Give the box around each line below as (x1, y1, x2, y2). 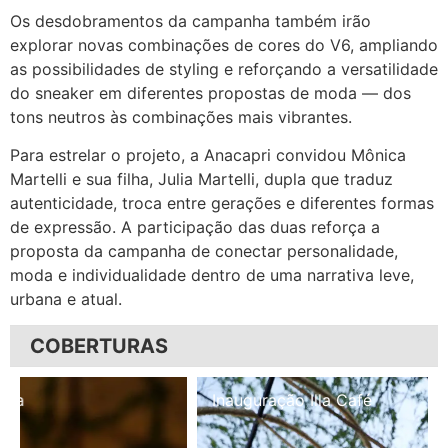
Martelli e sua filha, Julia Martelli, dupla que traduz (10, 169, 393, 190)
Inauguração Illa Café (35, 390, 195, 411)
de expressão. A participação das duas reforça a (10, 217, 380, 238)
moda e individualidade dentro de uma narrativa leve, (10, 265, 414, 286)
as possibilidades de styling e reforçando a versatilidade (10, 58, 438, 79)
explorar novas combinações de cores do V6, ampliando (10, 34, 438, 55)
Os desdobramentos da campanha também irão (10, 10, 371, 31)
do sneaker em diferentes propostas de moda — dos (10, 82, 411, 103)
